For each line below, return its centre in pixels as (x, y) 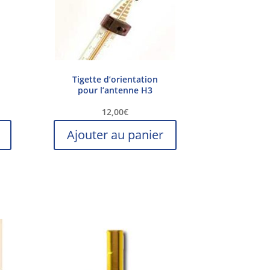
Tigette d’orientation (115, 80)
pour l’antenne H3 (115, 90)
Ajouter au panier (115, 135)
